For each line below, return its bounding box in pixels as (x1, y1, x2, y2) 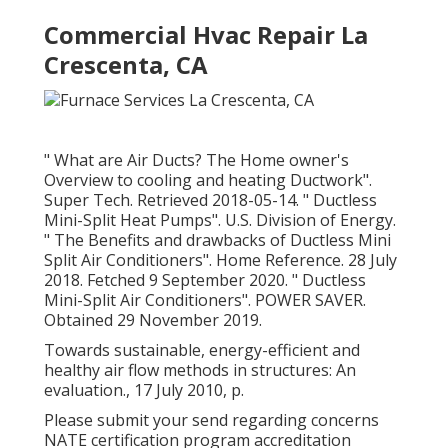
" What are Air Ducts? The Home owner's (44, 148, 349, 171)
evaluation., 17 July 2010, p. (44, 378, 244, 401)
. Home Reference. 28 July (209, 248, 397, 271)
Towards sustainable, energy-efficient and (44, 338, 360, 361)
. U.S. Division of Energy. (218, 208, 396, 231)
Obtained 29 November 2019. (44, 308, 262, 331)
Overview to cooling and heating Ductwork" (44, 168, 369, 191)
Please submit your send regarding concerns (44, 408, 379, 431)
